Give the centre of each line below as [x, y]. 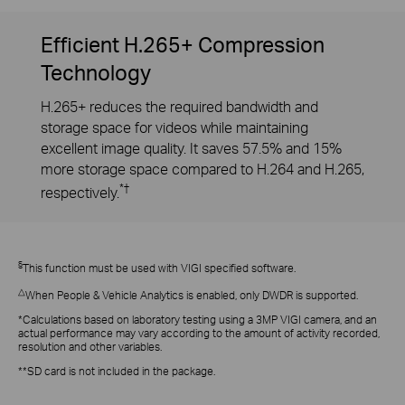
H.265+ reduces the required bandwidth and [179, 107]
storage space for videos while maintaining [174, 128]
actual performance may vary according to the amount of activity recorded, [199, 334]
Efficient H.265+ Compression [182, 44]
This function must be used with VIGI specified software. [159, 268]
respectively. [80, 193]
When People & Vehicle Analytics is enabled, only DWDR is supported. [192, 296]
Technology [95, 72]
